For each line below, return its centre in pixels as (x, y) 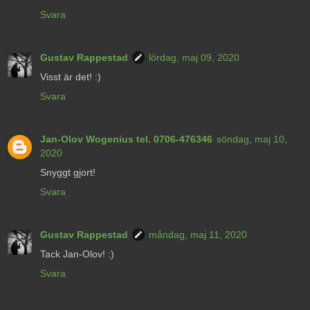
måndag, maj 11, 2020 (198, 234)
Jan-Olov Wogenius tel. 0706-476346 (126, 139)
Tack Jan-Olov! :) (77, 254)
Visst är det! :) (71, 76)
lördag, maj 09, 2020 (194, 57)
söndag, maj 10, (252, 139)
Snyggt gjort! (68, 172)
